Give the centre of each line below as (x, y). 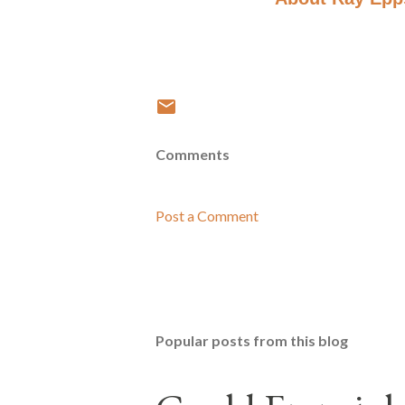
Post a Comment (207, 216)
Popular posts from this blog (252, 341)
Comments (193, 155)
